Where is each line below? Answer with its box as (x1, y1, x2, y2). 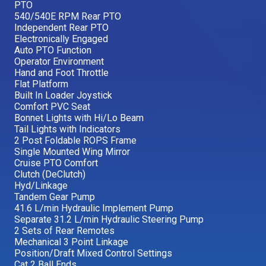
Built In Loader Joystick (14, 90, 112, 101)
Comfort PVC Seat (14, 101, 90, 112)
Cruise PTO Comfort (14, 157, 98, 169)
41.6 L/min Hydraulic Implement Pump (14, 202, 173, 214)
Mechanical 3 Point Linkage (14, 236, 128, 248)
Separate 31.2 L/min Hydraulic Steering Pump (14, 214, 204, 225)
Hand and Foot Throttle (14, 67, 109, 78)
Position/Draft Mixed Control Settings (14, 248, 172, 259)
